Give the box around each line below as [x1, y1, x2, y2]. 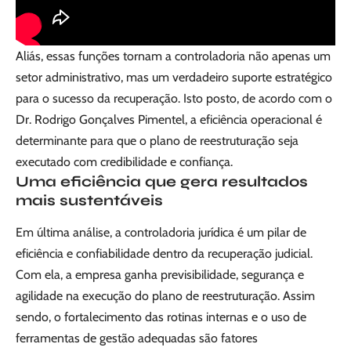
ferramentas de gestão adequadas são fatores [16, 331, 258, 346]
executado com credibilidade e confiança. [16, 154, 233, 170]
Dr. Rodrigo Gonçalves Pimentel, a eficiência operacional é [16, 112, 322, 128]
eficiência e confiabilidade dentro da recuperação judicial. [16, 246, 313, 262]
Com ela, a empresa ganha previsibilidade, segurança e [16, 267, 304, 283]
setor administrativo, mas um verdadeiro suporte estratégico [16, 70, 332, 85]
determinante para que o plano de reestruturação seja [16, 133, 299, 149]
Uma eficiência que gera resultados [16, 172, 308, 191]
